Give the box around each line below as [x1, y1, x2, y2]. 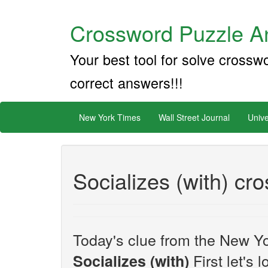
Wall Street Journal [159, 111, 230, 123]
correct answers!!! [70, 72, 183, 93]
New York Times [79, 111, 141, 123]
